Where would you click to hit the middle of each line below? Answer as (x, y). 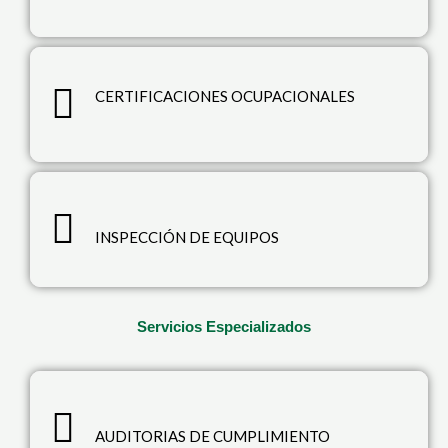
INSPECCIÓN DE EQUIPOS (187, 237)
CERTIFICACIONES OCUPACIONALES (225, 96)
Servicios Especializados (224, 326)
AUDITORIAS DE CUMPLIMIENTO (212, 436)
